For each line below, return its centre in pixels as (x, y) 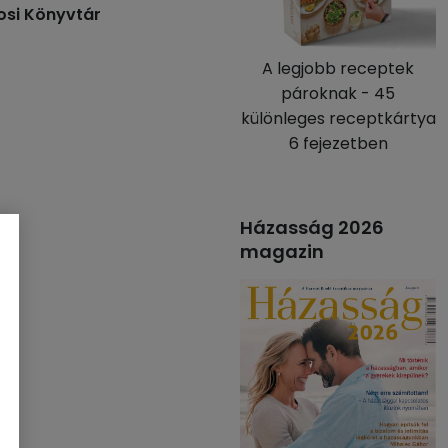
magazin (282, 251)
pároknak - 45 (338, 93)
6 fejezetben (338, 143)
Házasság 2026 (312, 227)
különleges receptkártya (338, 118)
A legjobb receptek (338, 68)
